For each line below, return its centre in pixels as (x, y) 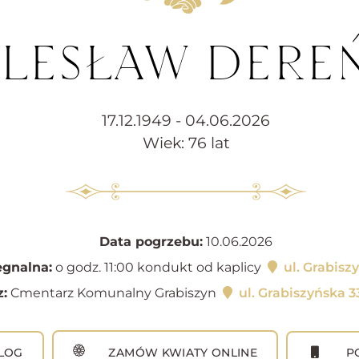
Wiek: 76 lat (186, 143)
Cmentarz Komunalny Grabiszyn (113, 293)
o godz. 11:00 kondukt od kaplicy (158, 268)
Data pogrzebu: (151, 242)
